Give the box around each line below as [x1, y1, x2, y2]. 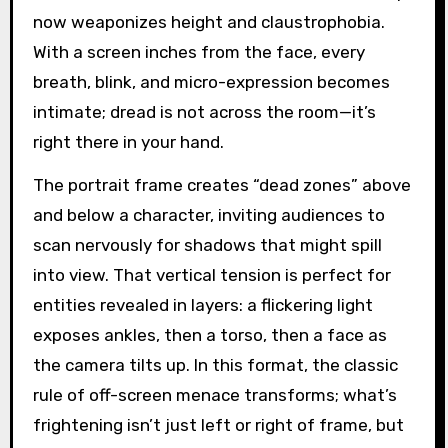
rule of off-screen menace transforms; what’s [32, 385, 397, 406]
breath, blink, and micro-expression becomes [32, 72, 390, 93]
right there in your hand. [32, 132, 224, 153]
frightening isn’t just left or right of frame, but [32, 415, 404, 436]
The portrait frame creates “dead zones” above [32, 175, 411, 196]
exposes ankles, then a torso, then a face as [32, 325, 387, 346]
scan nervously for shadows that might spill [32, 235, 382, 256]
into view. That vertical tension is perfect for [32, 265, 391, 286]
